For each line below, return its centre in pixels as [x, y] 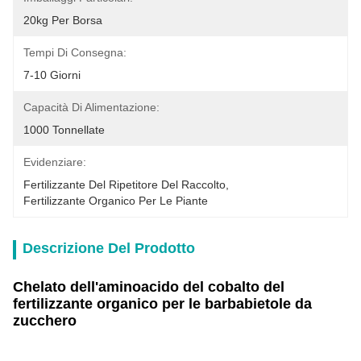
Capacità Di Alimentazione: [91, 107]
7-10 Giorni [52, 75]
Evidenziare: [55, 162]
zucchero [45, 321]
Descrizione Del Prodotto [109, 248]
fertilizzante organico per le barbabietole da [162, 304]
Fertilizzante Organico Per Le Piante [116, 201]
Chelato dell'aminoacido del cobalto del [149, 287]
